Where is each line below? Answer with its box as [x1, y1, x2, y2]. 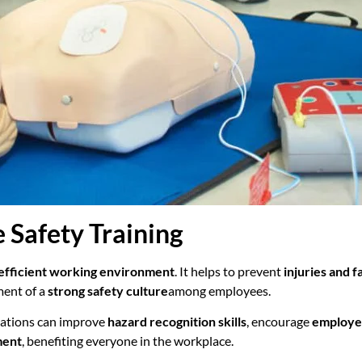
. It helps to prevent [175, 263, 284, 279]
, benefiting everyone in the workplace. [22, 332, 234, 348]
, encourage [246, 313, 312, 329]
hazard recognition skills [107, 313, 246, 329]
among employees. [168, 282, 271, 298]
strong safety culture [48, 282, 168, 298]
